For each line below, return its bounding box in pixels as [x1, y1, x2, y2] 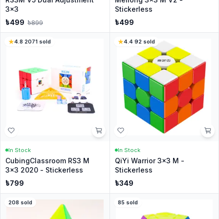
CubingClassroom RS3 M [5, 156, 89, 165]
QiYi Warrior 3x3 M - [114, 156, 184, 165]
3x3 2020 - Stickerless [5, 166, 83, 174]
